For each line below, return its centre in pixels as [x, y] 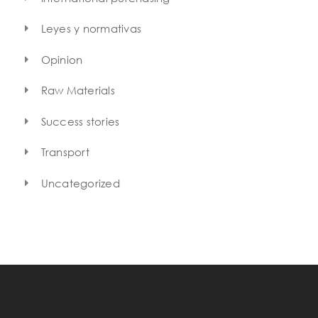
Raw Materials [78, 91]
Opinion [62, 59]
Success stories [80, 121]
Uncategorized [80, 183]
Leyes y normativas [91, 29]
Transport [65, 152]
